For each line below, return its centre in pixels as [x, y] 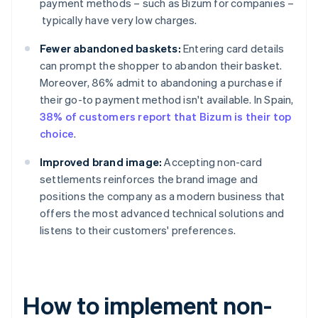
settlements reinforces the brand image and [149, 179]
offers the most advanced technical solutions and [162, 213]
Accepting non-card [212, 162]
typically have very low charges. [119, 20]
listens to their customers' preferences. [138, 230]
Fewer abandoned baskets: [110, 49]
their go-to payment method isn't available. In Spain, [167, 100]
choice [57, 134]
